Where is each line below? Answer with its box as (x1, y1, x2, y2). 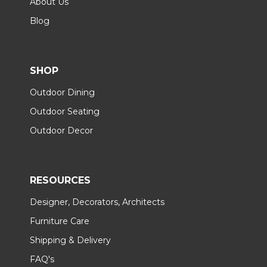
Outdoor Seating (30, 106, 100, 117)
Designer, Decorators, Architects (30, 197, 164, 208)
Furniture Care (30, 216, 89, 227)
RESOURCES (30, 175, 91, 187)
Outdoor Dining (30, 87, 95, 98)
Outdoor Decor (30, 125, 93, 136)
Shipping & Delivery (30, 235, 111, 246)
